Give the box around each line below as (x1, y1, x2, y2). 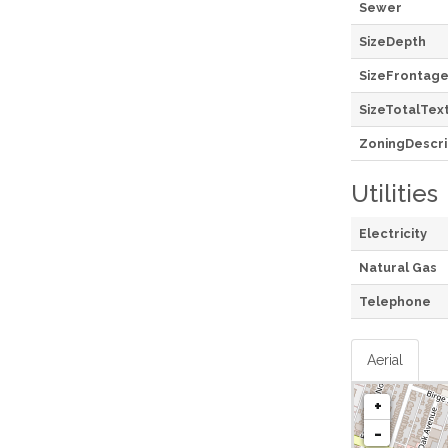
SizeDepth (359, 33, 426, 49)
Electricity (359, 225, 427, 241)
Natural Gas (359, 259, 437, 275)
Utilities (351, 178, 438, 208)
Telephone (359, 293, 431, 309)
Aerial (367, 351, 403, 368)
